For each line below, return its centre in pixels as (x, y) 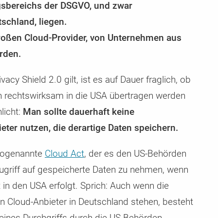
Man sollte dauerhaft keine (79, 111)
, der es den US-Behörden (135, 153)
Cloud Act (64, 153)
